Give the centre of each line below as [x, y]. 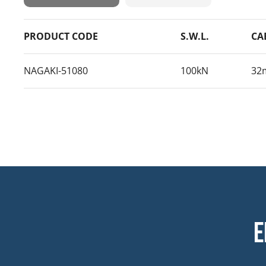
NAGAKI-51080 [56, 71]
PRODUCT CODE [61, 37]
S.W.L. [195, 37]
